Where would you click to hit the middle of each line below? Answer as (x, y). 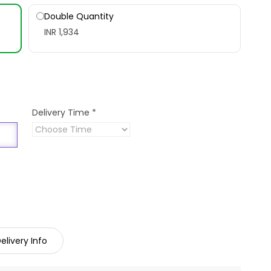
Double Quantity (79, 16)
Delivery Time (62, 112)
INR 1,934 (62, 32)
